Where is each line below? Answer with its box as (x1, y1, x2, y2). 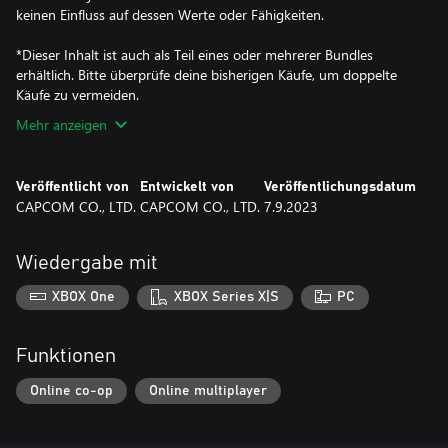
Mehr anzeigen (16, 114, 107, 134)
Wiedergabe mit (16, 252, 158, 273)
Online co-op (30, 383, 113, 398)
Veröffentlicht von (16, 179, 129, 194)
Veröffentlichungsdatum (264, 179, 416, 194)
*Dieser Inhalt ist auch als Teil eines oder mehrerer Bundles (16, 44, 373, 64)
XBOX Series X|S (173, 290, 279, 305)
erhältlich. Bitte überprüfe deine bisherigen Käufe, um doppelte (16, 64, 397, 84)
